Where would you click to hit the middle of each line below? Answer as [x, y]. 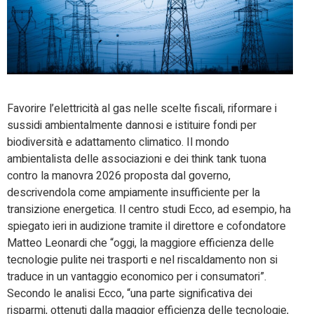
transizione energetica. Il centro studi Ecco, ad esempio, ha [149, 210]
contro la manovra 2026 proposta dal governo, [119, 176]
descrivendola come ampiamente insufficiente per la [134, 193]
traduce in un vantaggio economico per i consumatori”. [137, 277]
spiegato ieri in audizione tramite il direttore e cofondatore [146, 227]
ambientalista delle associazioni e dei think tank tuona [137, 159]
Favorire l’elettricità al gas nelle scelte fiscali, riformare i [142, 109]
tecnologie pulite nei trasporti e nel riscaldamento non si [142, 260]
